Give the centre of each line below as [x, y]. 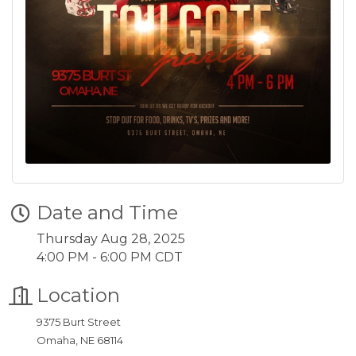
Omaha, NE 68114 [80, 340]
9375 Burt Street [79, 322]
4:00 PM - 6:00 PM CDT [110, 257]
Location [78, 295]
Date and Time [107, 213]
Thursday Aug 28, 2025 [111, 239]
